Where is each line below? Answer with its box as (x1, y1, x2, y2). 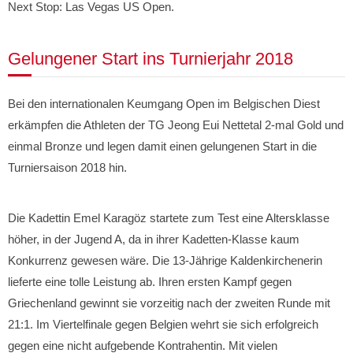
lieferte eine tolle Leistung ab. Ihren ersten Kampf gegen (8, 275, 292, 288)
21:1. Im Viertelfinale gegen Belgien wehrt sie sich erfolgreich (8, 318, 318, 331)
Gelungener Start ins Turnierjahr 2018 (8, 49, 293, 69)
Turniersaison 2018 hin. (8, 161, 127, 174)
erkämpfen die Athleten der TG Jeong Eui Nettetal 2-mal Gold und (8, 118, 344, 132)
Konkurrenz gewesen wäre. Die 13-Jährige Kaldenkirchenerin (8, 254, 322, 267)
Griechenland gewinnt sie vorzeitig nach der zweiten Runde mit (8, 296, 330, 310)
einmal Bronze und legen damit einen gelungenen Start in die (8, 139, 317, 153)
